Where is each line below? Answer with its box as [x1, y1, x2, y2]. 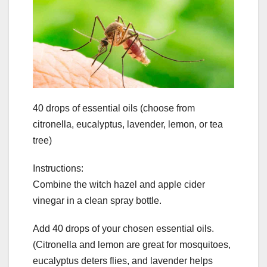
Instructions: [33, 163, 83, 174]
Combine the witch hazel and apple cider [33, 179, 205, 190]
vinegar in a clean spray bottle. [33, 195, 162, 206]
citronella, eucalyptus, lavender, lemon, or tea [33, 119, 223, 130]
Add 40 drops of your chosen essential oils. [33, 223, 214, 234]
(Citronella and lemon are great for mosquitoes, [33, 240, 231, 250]
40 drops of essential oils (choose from [33, 103, 195, 114]
